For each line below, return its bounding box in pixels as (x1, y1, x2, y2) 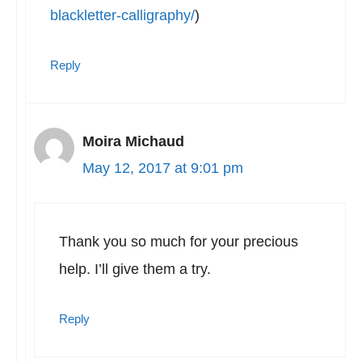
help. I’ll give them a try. (59, 261, 211, 277)
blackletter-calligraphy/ (50, 7, 195, 23)
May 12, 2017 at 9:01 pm (82, 160, 243, 176)
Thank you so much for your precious (59, 234, 298, 250)
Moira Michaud (82, 133, 184, 149)
